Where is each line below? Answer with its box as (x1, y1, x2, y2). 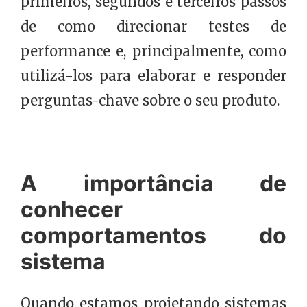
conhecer (21, 196, 123, 223)
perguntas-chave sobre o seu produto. (21, 92, 280, 110)
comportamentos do (21, 222, 286, 249)
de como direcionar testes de (21, 18, 286, 36)
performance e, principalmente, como (21, 42, 286, 60)
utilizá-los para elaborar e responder (21, 67, 286, 85)
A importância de (21, 170, 286, 197)
